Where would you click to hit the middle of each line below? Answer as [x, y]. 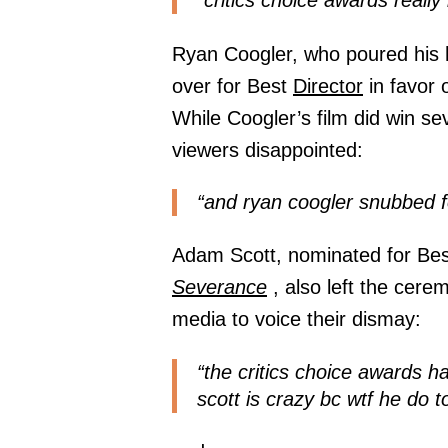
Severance [219, 287]
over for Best [232, 85]
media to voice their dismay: [296, 319]
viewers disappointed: [267, 149]
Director [328, 85]
